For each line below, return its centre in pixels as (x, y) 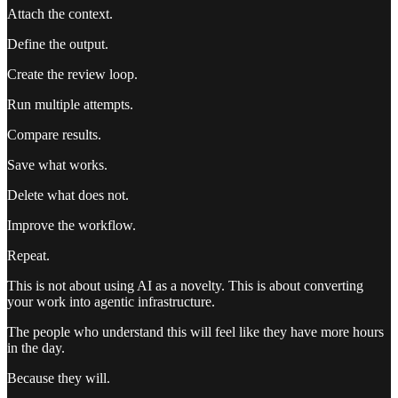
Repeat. (28, 256)
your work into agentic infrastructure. (111, 302)
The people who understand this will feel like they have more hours (195, 332)
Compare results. (54, 135)
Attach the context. (60, 14)
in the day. (36, 348)
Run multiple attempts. (70, 105)
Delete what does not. (68, 195)
